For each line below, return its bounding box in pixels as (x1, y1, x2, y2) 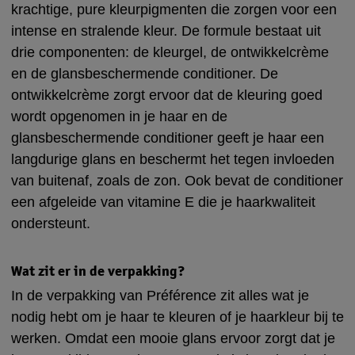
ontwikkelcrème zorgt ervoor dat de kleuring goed (11, 86, 323, 103)
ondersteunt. (11, 215, 90, 231)
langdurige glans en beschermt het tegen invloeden (11, 151, 334, 167)
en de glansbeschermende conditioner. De (11, 65, 278, 82)
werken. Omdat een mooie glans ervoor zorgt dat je (11, 330, 335, 346)
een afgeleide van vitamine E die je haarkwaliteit (11, 193, 315, 210)
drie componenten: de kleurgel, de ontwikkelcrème (11, 44, 329, 60)
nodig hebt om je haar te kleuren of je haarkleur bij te (11, 308, 344, 325)
